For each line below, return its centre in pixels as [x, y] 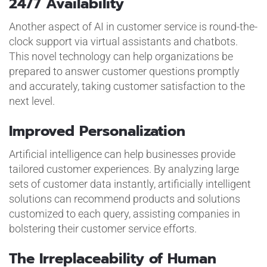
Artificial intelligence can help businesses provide [122, 154]
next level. [32, 101]
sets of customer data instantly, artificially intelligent [130, 184]
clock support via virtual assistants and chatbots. [123, 41]
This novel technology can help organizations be [121, 56]
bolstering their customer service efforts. [103, 228]
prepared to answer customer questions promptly [124, 71]
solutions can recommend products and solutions [124, 198]
